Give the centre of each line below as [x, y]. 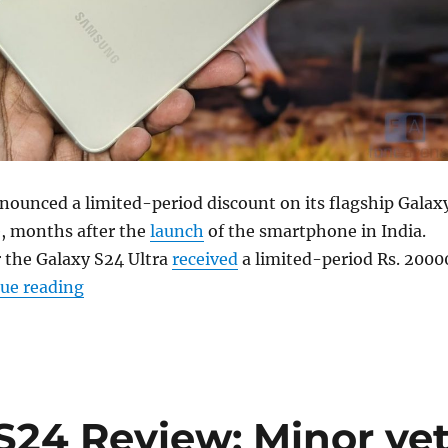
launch [176, 230]
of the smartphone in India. [314, 230]
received [204, 258]
